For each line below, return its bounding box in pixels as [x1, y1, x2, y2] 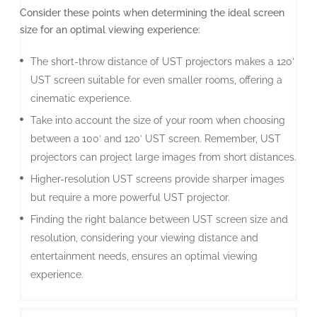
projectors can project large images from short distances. [30, 151, 296, 163]
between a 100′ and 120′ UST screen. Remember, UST [30, 132, 281, 144]
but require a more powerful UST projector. [30, 191, 230, 203]
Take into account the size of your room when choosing [30, 114, 285, 126]
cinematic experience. [30, 92, 132, 104]
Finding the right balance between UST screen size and [30, 213, 288, 225]
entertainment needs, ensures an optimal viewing [30, 250, 258, 262]
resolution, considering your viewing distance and [30, 231, 258, 243]
